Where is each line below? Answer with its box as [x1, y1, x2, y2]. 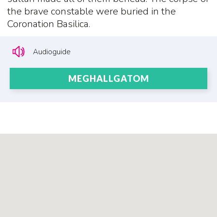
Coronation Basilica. [7, 17, 90, 31]
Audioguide [33, 46, 71, 57]
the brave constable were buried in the [7, 5, 176, 18]
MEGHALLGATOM [68, 73, 149, 84]
